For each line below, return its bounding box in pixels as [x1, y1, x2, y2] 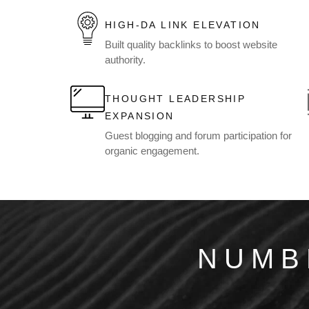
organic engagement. [105, 145, 199, 157]
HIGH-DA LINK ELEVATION [105, 19, 261, 31]
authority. [105, 54, 146, 66]
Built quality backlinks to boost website [105, 39, 277, 51]
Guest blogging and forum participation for [105, 130, 292, 142]
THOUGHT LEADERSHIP [105, 93, 246, 105]
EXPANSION [105, 110, 175, 122]
